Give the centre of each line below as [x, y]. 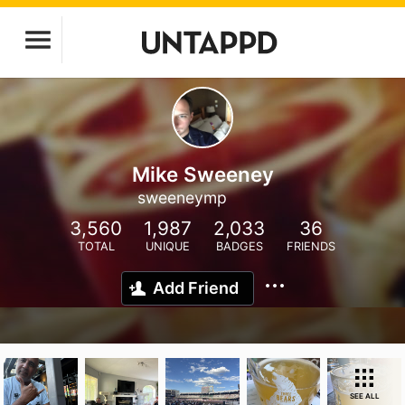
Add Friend [196, 288]
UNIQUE [168, 246]
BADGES [239, 246]
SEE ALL [364, 396]
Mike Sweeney [202, 174]
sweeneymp [182, 198]
